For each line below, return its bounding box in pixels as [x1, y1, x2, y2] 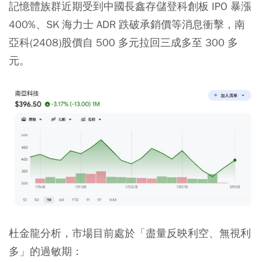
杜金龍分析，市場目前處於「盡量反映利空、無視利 [9, 226, 251, 240]
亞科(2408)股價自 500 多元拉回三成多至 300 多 [9, 35, 238, 49]
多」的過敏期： [9, 244, 82, 258]
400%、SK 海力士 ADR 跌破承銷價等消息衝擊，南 [9, 17, 245, 31]
